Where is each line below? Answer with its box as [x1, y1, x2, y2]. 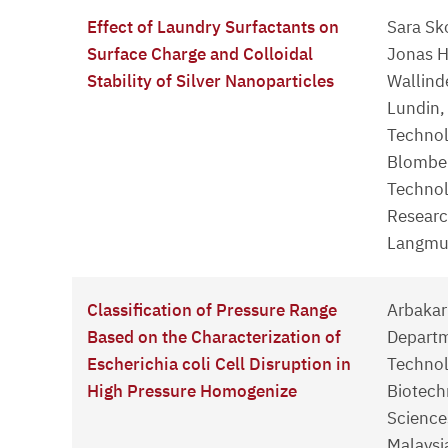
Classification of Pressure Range [87, 299, 337, 322]
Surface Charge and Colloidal [87, 43, 313, 66]
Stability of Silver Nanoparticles [87, 70, 334, 93]
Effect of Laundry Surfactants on [87, 16, 339, 39]
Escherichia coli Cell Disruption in [87, 353, 351, 376]
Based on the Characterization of [87, 326, 341, 349]
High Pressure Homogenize [87, 380, 297, 403]
